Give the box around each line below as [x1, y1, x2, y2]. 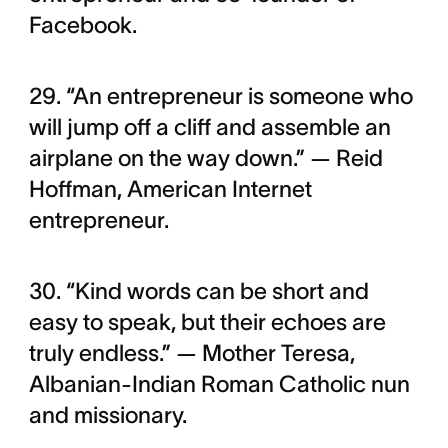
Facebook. [28, 12, 137, 38]
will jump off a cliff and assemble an [28, 114, 391, 140]
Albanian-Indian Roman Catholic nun [28, 371, 410, 397]
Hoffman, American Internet [28, 176, 312, 202]
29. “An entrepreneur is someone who [28, 83, 413, 109]
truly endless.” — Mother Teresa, [28, 340, 355, 366]
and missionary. [28, 402, 187, 428]
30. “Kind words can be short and [28, 278, 369, 304]
